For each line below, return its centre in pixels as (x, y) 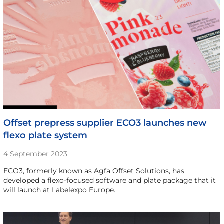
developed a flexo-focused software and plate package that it (109, 180)
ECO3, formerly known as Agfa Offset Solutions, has (94, 171)
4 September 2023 (35, 154)
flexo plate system (45, 135)
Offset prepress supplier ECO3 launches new (105, 123)
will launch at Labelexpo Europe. (59, 190)
